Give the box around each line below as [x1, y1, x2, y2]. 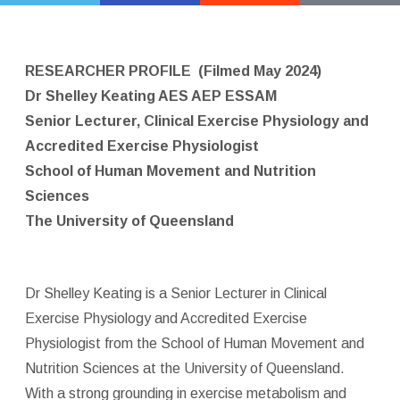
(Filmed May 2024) [197, 62, 321, 79]
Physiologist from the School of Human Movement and [24, 335, 364, 351]
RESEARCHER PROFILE [24, 62, 191, 79]
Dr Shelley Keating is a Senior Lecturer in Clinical [24, 285, 327, 301]
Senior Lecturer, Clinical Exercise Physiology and [24, 112, 369, 129]
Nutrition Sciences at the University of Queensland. [24, 360, 345, 376]
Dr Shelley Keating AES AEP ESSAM [24, 87, 277, 104]
